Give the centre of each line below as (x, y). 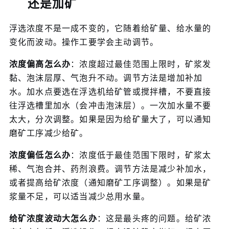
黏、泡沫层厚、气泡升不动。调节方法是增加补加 (106, 78)
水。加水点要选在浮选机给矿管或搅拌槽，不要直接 (110, 92)
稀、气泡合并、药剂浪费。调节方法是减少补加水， (110, 169)
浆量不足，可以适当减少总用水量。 (79, 197)
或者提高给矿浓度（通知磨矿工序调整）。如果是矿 (110, 183)
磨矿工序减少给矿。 (49, 133)
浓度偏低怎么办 (40, 155)
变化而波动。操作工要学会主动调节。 (84, 42)
